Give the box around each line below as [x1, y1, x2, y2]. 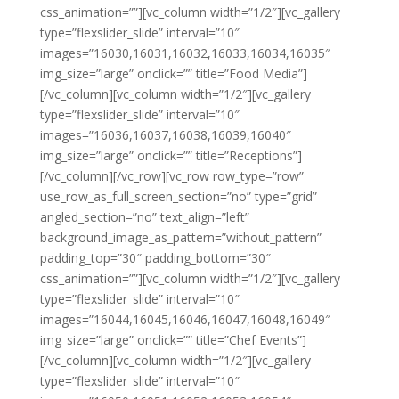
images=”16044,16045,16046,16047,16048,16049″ [39, 311, 330, 328]
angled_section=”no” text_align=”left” [39, 208, 249, 225]
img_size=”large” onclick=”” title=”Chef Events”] [39, 331, 306, 348]
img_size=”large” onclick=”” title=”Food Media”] [39, 65, 307, 82]
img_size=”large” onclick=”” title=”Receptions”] [39, 147, 302, 164]
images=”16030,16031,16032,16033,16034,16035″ [39, 45, 330, 61]
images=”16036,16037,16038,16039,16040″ [39, 126, 291, 143]
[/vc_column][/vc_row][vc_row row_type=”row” [39, 167, 304, 184]
